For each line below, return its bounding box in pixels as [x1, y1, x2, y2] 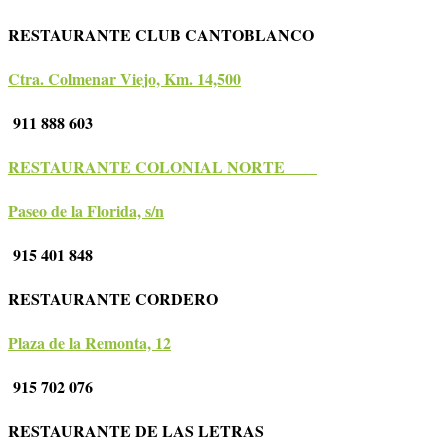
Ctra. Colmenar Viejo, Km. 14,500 [8, 67, 241, 91]
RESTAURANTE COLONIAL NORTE [8, 155, 307, 179]
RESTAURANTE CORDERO [8, 287, 240, 311]
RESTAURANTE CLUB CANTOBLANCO [8, 23, 336, 47]
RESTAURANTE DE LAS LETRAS [8, 419, 291, 443]
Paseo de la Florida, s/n [8, 199, 164, 223]
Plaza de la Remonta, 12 [8, 331, 171, 355]
